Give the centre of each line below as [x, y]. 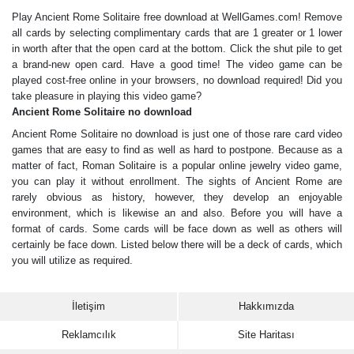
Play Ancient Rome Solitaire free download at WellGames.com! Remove [177, 17]
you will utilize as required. [72, 260]
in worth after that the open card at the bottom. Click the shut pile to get [177, 48]
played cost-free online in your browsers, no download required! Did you [177, 80]
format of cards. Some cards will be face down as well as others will [177, 228]
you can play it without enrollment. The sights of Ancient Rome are [177, 181]
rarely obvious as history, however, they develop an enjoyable [177, 197]
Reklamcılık [88, 335]
